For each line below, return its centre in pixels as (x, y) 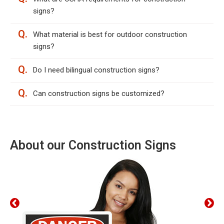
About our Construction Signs (93, 145)
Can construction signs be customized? (99, 93)
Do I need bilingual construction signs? (96, 70)
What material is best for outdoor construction (110, 34)
